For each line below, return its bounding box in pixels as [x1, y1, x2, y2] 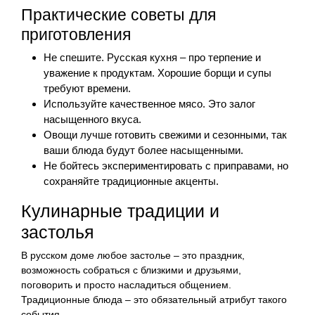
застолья [21, 221, 94, 242]
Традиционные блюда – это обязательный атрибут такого [21, 293, 287, 305]
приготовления [21, 25, 131, 44]
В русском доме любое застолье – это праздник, [21, 249, 245, 261]
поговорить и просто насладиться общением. [21, 278, 231, 290]
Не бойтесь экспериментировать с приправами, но [44, 159, 288, 172]
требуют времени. [44, 82, 131, 94]
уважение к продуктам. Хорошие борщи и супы [44, 66, 271, 79]
